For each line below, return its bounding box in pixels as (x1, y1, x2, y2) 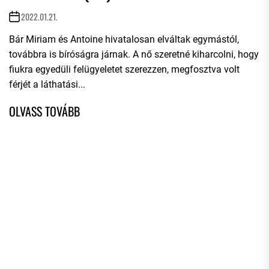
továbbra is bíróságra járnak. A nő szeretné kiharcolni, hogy (9, 48, 259, 60)
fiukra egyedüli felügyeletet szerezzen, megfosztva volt (9, 63, 240, 75)
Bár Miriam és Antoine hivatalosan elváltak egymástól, (9, 33, 239, 45)
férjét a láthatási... (9, 78, 85, 90)
